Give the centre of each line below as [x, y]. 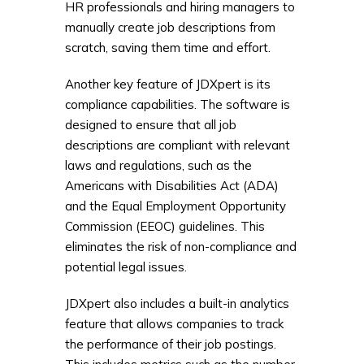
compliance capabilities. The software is [178, 104]
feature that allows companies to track [174, 323]
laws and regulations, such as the [158, 165]
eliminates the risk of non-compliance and [181, 246]
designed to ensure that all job [151, 124]
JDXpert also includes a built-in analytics [177, 303]
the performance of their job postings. [171, 344]
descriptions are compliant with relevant [178, 145]
